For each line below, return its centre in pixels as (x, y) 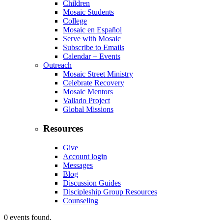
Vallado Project (86, 101)
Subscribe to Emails (94, 48)
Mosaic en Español (92, 30)
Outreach (57, 65)
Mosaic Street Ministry (98, 74)
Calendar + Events (92, 56)
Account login (85, 156)
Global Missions (88, 110)
